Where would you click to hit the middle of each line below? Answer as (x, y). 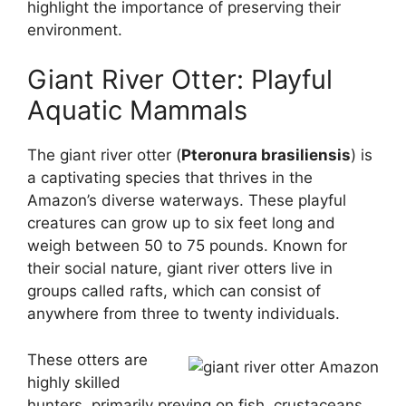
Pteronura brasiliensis (266, 155)
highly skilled (74, 382)
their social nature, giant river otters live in (180, 269)
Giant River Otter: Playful (180, 80)
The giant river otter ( (104, 155)
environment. (75, 29)
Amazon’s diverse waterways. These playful (187, 201)
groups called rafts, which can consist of (174, 291)
